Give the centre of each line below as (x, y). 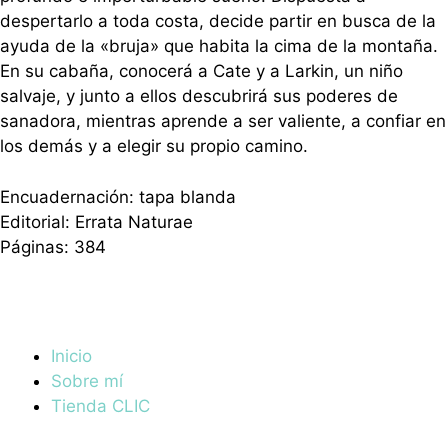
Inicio (71, 355)
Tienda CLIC (100, 405)
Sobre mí (87, 380)
